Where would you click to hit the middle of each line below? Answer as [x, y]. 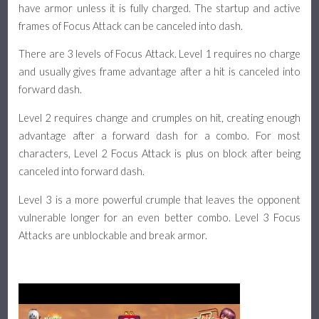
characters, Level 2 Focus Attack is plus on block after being [159, 154]
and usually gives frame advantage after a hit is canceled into [159, 72]
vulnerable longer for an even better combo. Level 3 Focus [159, 217]
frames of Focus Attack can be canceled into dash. [131, 26]
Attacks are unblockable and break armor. [113, 235]
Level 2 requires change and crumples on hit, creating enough [159, 118]
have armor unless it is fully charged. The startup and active [159, 8]
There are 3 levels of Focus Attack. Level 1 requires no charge [159, 54]
